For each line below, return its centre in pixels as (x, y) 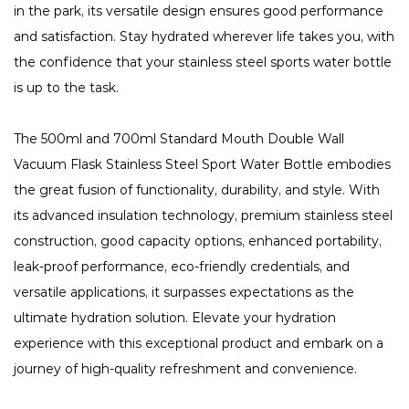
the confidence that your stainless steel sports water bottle (203, 63)
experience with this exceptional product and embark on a (199, 344)
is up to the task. (66, 88)
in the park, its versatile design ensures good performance (199, 11)
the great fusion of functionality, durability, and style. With (197, 190)
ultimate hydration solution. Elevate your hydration (175, 318)
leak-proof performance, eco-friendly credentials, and (182, 267)
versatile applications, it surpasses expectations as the (184, 293)
